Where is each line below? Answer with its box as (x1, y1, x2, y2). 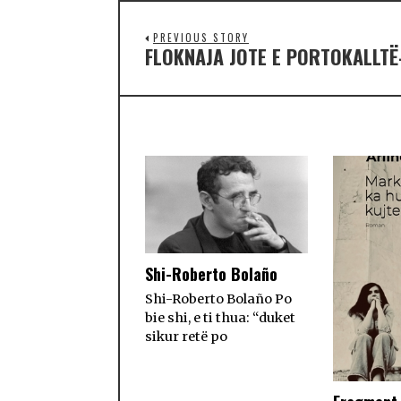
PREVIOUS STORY (153, 30, 249, 46)
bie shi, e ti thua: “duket (145, 310, 295, 327)
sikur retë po (145, 328, 227, 346)
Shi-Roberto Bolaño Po (145, 291, 292, 308)
